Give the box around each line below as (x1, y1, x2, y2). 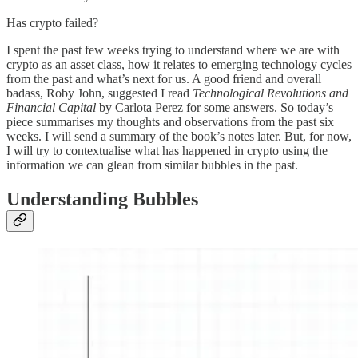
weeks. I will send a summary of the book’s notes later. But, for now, (6, 129, 352, 144)
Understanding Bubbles (6, 188, 198, 209)
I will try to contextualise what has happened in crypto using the (6, 144, 328, 158)
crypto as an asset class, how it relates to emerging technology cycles (6, 58, 352, 72)
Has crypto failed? (6, 16, 101, 30)
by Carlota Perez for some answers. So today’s (96, 101, 333, 115)
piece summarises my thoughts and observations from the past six (6, 115, 334, 129)
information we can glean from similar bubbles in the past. (6, 158, 298, 173)
